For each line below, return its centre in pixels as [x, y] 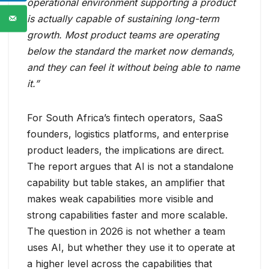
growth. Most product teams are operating [123, 35]
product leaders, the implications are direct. [125, 150]
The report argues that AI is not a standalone [130, 167]
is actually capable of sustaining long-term [123, 19]
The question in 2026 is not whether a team [126, 231]
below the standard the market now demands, [131, 51]
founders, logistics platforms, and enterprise [128, 134]
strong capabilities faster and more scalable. [127, 215]
